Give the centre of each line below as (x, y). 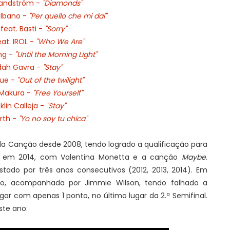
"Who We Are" (60, 42)
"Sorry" (56, 29)
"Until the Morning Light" (56, 54)
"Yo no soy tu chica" (53, 119)
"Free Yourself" (57, 93)
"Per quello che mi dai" (68, 16)
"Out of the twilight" (51, 80)
